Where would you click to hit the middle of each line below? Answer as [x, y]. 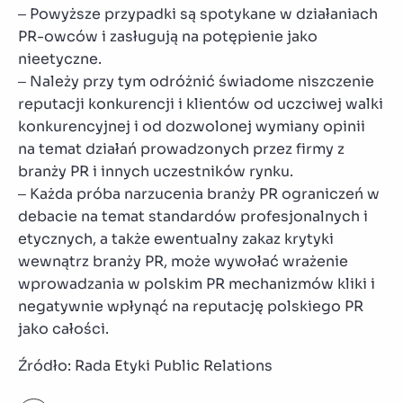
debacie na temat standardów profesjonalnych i [193, 216]
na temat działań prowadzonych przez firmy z [181, 148]
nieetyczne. [60, 58]
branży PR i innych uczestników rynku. [156, 171]
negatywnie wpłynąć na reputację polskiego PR [191, 306]
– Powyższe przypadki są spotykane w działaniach [198, 13]
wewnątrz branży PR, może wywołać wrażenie [183, 261]
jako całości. [63, 328]
